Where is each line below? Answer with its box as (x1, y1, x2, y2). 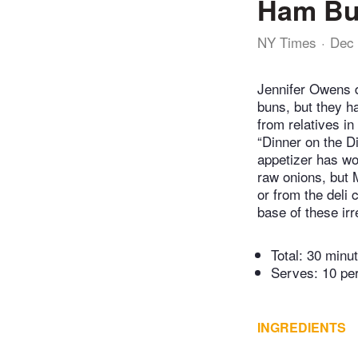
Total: (271, 245, 307, 265)
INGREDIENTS (257, 318, 346, 337)
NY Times (257, 32, 316, 52)
